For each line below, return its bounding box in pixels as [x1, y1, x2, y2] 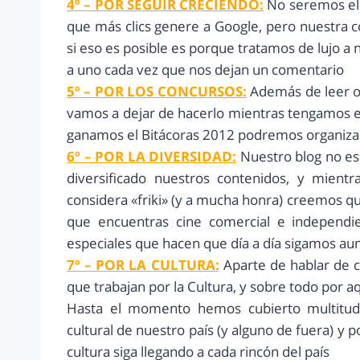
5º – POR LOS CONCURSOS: [67, 82, 247, 101]
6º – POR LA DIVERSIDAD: [67, 147, 237, 166]
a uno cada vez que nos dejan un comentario [67, 60, 344, 80]
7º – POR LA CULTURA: [67, 256, 219, 275]
